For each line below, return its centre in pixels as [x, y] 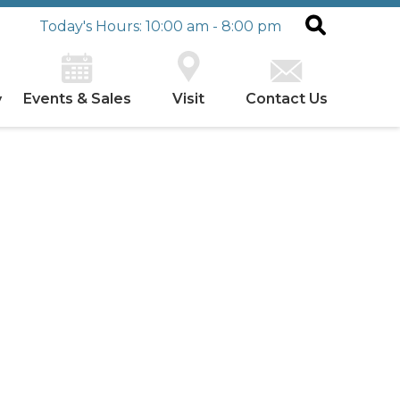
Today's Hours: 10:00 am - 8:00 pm [160, 26]
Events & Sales [77, 98]
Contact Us [287, 98]
